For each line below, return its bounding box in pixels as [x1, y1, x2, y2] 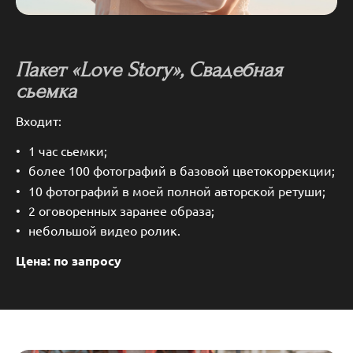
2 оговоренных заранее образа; [28, 202, 221, 218]
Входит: [16, 113, 61, 129]
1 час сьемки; [28, 143, 107, 159]
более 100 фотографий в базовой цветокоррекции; [28, 162, 335, 179]
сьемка [16, 78, 76, 103]
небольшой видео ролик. [28, 221, 187, 238]
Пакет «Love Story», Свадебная [16, 57, 282, 82]
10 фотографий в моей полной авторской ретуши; [28, 182, 325, 199]
